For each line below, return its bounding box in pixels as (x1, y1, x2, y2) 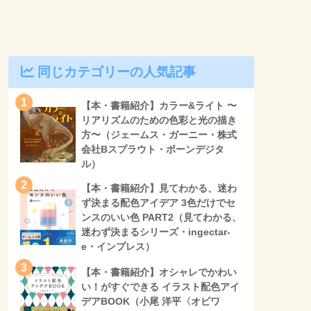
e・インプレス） (81, 241, 155, 253)
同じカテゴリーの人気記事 (37, 65, 196, 80)
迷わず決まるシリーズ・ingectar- (81, 226, 230, 238)
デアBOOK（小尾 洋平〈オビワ (81, 296, 220, 308)
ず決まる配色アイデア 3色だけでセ (81, 197, 235, 209)
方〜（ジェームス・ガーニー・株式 (81, 129, 237, 141)
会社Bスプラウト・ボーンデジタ (81, 144, 224, 155)
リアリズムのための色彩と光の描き (81, 115, 237, 126)
